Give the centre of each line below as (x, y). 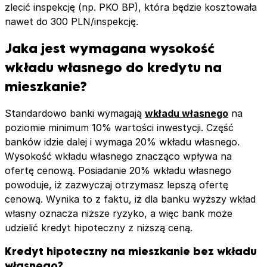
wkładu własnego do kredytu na (113, 67)
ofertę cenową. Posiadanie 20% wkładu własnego (118, 170)
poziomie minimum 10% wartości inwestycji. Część (119, 127)
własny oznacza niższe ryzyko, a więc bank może (119, 213)
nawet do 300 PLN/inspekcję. (72, 22)
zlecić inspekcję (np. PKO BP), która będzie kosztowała (131, 7)
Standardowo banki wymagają (75, 113)
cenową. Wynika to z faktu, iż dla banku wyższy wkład (130, 199)
